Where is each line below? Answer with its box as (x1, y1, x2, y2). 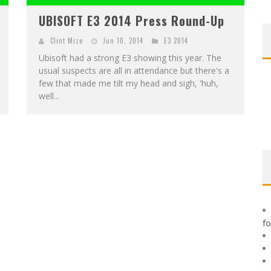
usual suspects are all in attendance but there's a (39, 64, 229, 76)
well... (39, 90, 59, 102)
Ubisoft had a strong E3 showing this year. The (39, 51, 221, 64)
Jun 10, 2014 (103, 35, 143, 45)
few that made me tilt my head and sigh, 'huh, (39, 77, 218, 89)
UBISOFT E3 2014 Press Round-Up (39, 11, 224, 30)
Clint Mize (50, 35, 83, 45)
